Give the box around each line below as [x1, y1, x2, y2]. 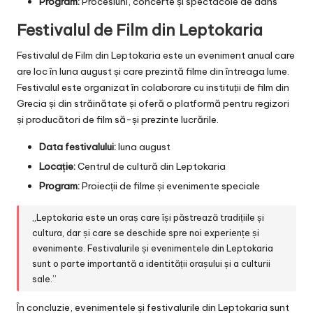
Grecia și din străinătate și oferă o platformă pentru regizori [17, 96, 289, 110]
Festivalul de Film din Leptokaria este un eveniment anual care [17, 48, 295, 61]
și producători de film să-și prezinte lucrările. [17, 112, 219, 126]
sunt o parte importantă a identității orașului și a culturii [32, 258, 271, 270]
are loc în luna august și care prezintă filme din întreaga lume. [17, 64, 289, 78]
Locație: [39, 159, 75, 173]
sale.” [32, 273, 57, 285]
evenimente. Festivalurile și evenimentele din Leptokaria [32, 242, 274, 254]
